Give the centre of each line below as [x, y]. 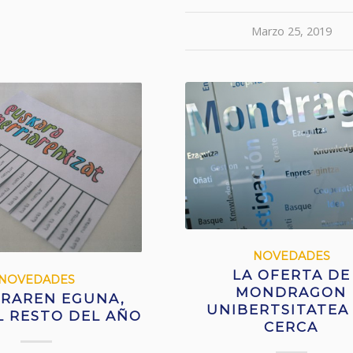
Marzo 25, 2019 [291, 31]
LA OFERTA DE [291, 275]
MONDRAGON [292, 292]
